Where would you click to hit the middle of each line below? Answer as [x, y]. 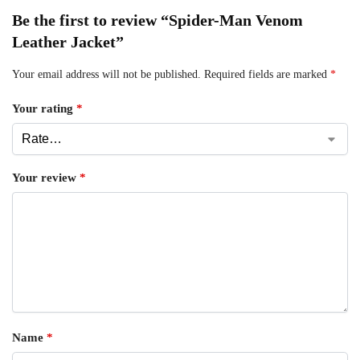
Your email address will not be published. [106, 74]
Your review [46, 177]
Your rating [44, 109]
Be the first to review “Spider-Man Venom [157, 20]
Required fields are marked [267, 74]
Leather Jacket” [68, 41]
